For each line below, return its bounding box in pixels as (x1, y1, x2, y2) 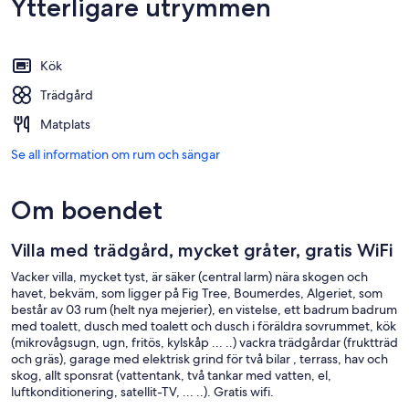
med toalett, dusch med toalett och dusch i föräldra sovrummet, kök (11, 317, 396, 334)
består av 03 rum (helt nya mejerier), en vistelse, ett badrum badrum (11, 300, 397, 318)
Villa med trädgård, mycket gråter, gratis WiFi (11, 238, 393, 261)
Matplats (40, 115, 90, 132)
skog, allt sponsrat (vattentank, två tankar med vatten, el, (11, 366, 331, 383)
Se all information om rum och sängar (11, 145, 220, 163)
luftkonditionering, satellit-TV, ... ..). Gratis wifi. (11, 383, 274, 400)
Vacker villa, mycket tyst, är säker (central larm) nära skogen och (11, 267, 368, 285)
